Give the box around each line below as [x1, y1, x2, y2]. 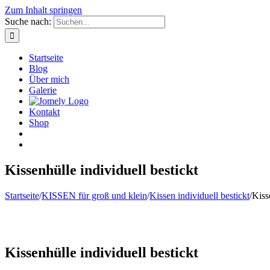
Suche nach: [5, 16, 51, 27]
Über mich [29, 74, 69, 84]
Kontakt [29, 107, 60, 117]
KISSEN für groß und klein [42, 190, 147, 201]
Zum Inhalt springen [5, 5, 82, 15]
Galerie [29, 85, 57, 95]
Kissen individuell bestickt [149, 190, 250, 201]
